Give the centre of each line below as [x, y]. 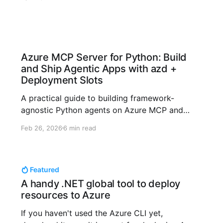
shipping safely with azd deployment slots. [101, 122]
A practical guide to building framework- [97, 98]
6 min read [79, 128]
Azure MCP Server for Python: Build [104, 57]
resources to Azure [65, 195]
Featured [45, 169]
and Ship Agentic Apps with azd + [99, 68]
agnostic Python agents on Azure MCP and [102, 110]
